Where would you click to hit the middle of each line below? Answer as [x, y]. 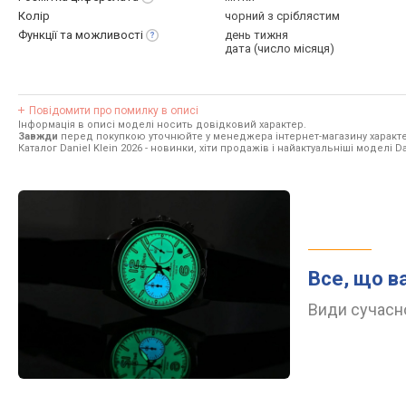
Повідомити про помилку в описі [114, 111]
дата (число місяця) [280, 48]
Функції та [47, 35]
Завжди [38, 136]
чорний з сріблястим [282, 16]
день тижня [256, 35]
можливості [109, 35]
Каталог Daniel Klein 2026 [80, 148]
